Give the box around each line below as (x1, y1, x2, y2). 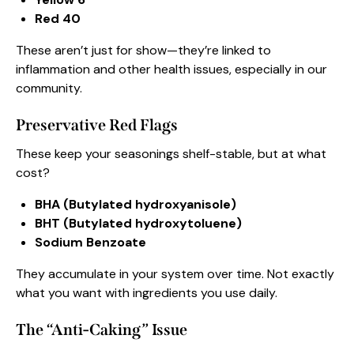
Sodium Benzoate (35, 234, 146, 251)
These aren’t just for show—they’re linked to (16, 42, 271, 59)
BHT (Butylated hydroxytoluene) (35, 215, 242, 232)
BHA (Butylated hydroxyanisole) (35, 196, 236, 213)
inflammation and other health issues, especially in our (16, 61, 327, 78)
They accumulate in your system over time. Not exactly (16, 265, 334, 283)
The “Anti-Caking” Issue (16, 320, 187, 340)
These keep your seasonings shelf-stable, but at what (16, 145, 326, 163)
